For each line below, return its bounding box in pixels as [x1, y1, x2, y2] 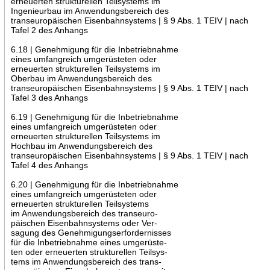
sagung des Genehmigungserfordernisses [10, 227, 171, 237]
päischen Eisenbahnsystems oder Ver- [10, 218, 157, 228]
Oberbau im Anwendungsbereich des [10, 73, 152, 83]
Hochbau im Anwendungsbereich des [10, 140, 152, 151]
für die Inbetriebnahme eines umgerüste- [10, 237, 167, 247]
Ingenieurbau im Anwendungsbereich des [10, 5, 169, 16]
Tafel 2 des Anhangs [10, 25, 88, 35]
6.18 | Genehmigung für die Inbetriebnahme [10, 44, 178, 54]
